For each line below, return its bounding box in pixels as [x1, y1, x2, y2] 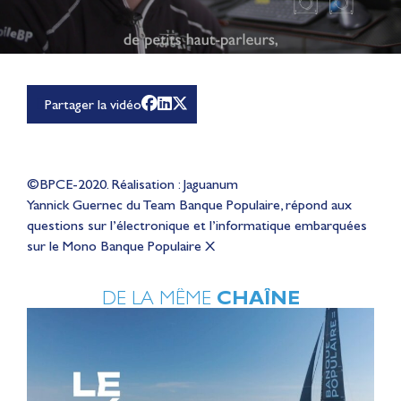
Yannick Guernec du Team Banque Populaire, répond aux [27, 195, 352, 213]
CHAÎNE [216, 286, 300, 310]
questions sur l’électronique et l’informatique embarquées [27, 216, 367, 234]
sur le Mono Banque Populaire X [27, 236, 215, 254]
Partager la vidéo [45, 95, 141, 113]
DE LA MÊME [101, 286, 217, 310]
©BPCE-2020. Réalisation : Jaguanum [27, 175, 238, 192]
